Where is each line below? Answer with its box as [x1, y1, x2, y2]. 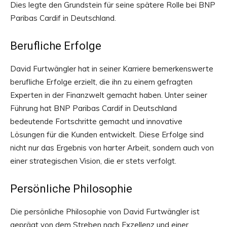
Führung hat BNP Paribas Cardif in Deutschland [10, 103, 177, 113]
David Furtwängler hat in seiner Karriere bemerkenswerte [10, 64, 213, 73]
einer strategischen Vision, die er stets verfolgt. [10, 156, 176, 166]
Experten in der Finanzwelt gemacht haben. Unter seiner [10, 90, 207, 100]
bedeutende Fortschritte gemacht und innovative [10, 117, 182, 126]
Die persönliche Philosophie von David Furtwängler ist [10, 207, 200, 216]
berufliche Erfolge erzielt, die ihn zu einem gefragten [10, 77, 193, 87]
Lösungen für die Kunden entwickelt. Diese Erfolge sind [10, 130, 204, 139]
